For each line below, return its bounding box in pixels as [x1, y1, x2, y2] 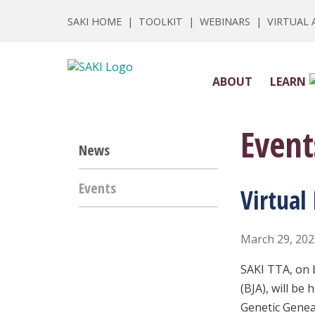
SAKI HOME [67, 15, 122, 29]
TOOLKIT [139, 15, 183, 29]
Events [79, 178, 116, 198]
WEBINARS [200, 15, 250, 29]
